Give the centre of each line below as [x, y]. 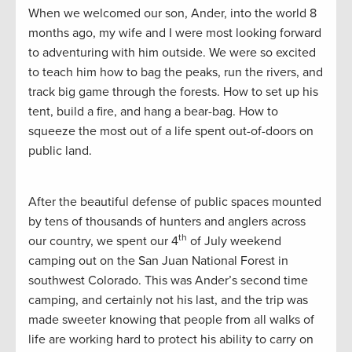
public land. [60, 151]
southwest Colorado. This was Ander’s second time [168, 281]
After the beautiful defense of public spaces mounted [175, 202]
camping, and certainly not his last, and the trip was [168, 301]
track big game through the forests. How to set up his [173, 92]
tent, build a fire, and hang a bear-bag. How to [153, 112]
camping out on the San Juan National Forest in [158, 261]
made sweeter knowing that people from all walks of [171, 320]
